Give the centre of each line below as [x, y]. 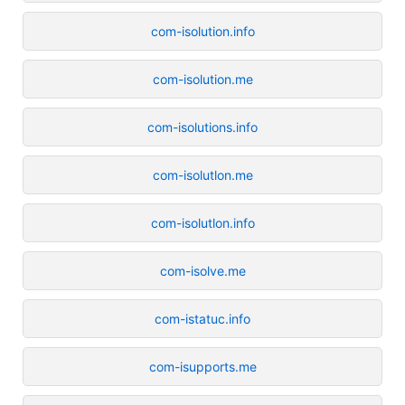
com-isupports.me [202, 366]
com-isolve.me [202, 270]
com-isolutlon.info [202, 222]
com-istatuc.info [202, 318]
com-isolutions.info [202, 127]
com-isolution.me [202, 79]
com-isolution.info [202, 31]
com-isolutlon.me [202, 174]
